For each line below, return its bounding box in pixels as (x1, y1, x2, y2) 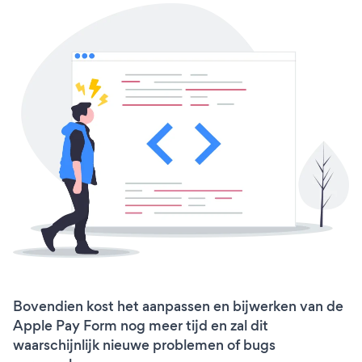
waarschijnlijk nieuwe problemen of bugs (13, 335, 276, 356)
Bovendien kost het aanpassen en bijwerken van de (13, 297, 343, 317)
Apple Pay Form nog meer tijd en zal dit (13, 316, 268, 336)
